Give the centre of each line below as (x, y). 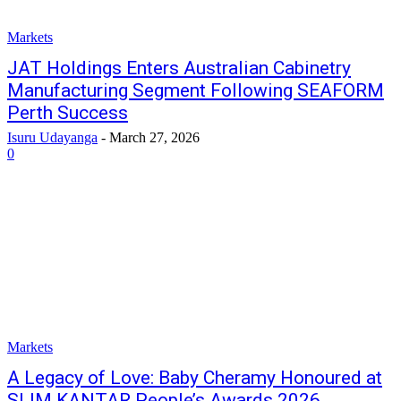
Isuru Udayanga (52, 137)
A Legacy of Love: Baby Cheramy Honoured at (195, 378)
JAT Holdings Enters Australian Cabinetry (179, 68)
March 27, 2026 (154, 137)
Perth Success (68, 113)
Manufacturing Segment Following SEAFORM (196, 90)
